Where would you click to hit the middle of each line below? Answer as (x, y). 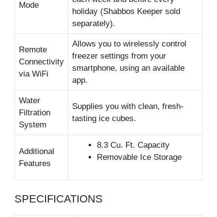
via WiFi (34, 74)
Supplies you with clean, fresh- (128, 106)
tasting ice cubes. (104, 118)
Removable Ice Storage (139, 157)
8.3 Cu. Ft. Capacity (133, 145)
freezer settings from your (119, 56)
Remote (33, 50)
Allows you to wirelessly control (129, 44)
